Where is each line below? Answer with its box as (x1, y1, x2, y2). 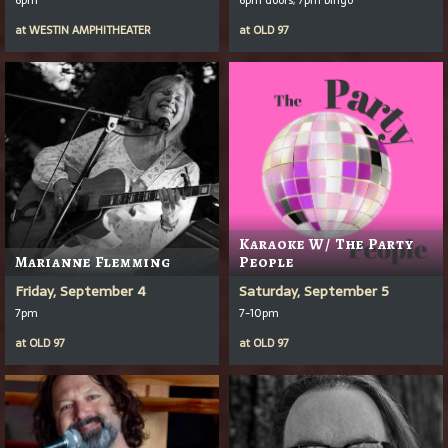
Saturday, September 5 (239, 279, 389, 302)
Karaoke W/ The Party (239, 233, 414, 254)
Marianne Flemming (15, 251, 171, 272)
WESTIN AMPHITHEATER (29, 20, 151, 39)
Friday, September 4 (15, 279, 146, 302)
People (239, 251, 294, 272)
